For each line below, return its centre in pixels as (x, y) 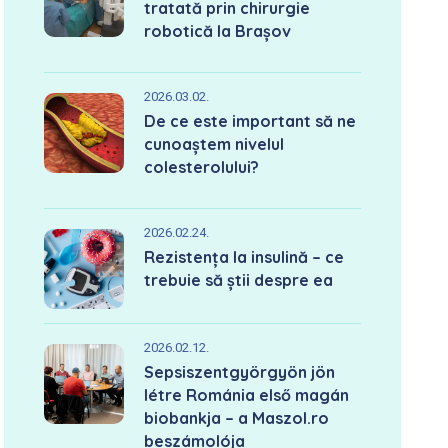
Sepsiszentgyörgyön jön (240, 372)
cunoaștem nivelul (214, 144)
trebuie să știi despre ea (239, 280)
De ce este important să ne (250, 121)
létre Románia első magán (247, 395)
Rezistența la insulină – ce (244, 257)
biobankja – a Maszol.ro (237, 418)
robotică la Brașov (218, 31)
